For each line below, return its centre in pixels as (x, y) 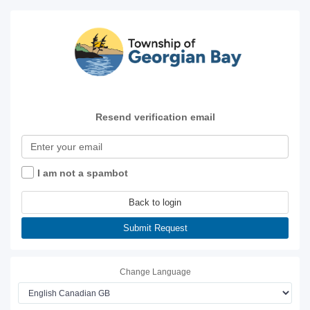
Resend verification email (155, 117)
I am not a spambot (83, 173)
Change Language (155, 272)
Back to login (155, 203)
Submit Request (155, 228)
